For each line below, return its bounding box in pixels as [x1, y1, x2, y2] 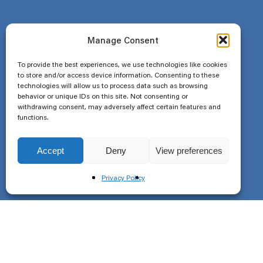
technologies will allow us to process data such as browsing [18, 81, 208, 90]
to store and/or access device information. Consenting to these [18, 70, 220, 79]
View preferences [155, 145, 222, 156]
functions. [18, 113, 49, 122]
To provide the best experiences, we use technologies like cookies [18, 60, 227, 69]
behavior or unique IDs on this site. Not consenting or [18, 92, 188, 100]
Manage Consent [87, 34, 159, 46]
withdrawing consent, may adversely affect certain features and [18, 102, 221, 111]
